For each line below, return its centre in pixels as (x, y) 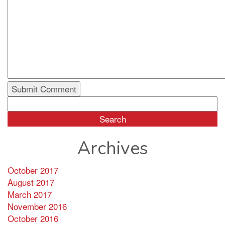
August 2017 (31, 182)
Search (21, 102)
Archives (113, 149)
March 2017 (30, 194)
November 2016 (37, 206)
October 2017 (33, 170)
